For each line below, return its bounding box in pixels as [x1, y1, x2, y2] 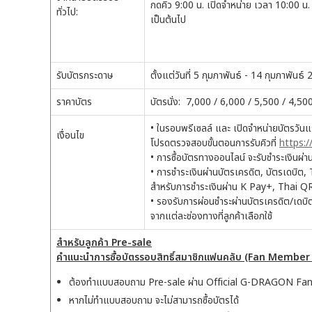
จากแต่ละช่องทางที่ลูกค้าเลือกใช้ [150, 209, 272, 224]
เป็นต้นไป [150, 13, 186, 28]
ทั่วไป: [56, 5, 78, 20]
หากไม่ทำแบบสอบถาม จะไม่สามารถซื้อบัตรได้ [69, 293, 239, 309]
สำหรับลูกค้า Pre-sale [56, 235, 152, 251]
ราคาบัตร [56, 95, 92, 110]
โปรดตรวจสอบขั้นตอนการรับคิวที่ [150, 136, 279, 151]
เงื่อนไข [56, 128, 84, 143]
